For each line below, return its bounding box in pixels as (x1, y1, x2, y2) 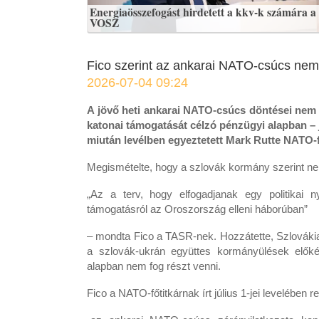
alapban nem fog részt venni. (87, 260, 221, 272)
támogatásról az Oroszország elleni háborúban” (87, 203, 308, 215)
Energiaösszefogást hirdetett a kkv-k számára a (90, 4, 316, 20)
